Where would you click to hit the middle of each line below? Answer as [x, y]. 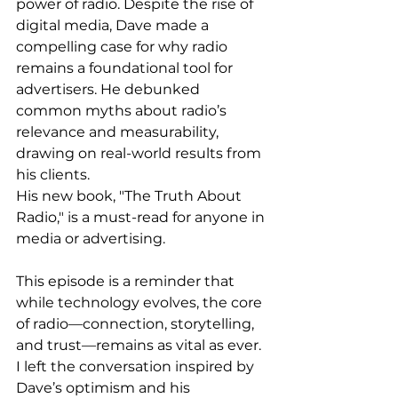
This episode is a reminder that [127, 281]
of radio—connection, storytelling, [137, 323]
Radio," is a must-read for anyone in [142, 217]
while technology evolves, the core [141, 302]
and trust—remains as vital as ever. [140, 345]
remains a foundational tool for [126, 68]
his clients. [55, 174]
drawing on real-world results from [140, 153]
